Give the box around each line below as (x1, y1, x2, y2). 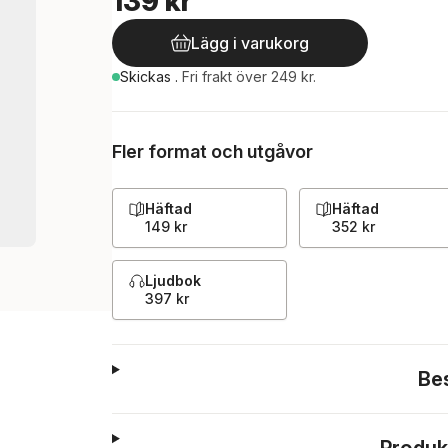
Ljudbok (145, 272, 201, 289)
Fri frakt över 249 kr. (182, 68, 316, 85)
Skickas (120, 68, 175, 85)
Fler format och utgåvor (112, 141, 313, 162)
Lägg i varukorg (191, 33, 309, 53)
